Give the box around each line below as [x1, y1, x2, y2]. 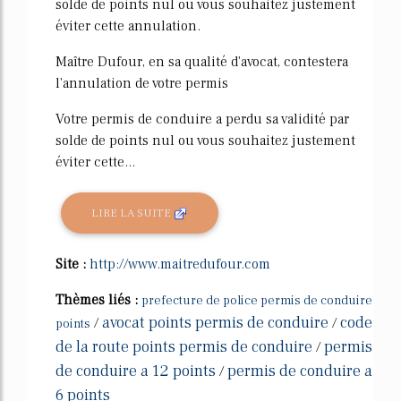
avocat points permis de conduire [102, 312, 328, 334]
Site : [55, 255, 90, 274]
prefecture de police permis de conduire [141, 293, 372, 310]
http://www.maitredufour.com [90, 255, 270, 274]
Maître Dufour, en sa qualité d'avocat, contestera [55, 53, 348, 72]
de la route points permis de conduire [55, 337, 312, 358]
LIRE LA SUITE [91, 205, 175, 220]
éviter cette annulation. [55, 17, 200, 36]
